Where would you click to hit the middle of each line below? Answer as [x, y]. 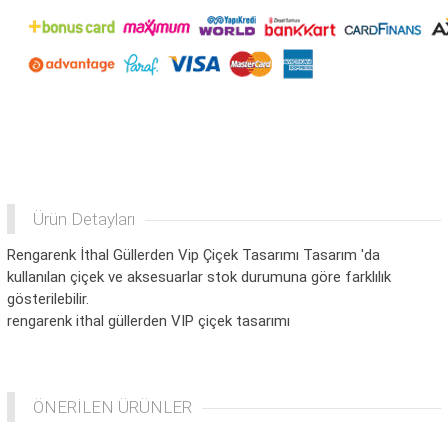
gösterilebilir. [48, 299]
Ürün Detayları [84, 219]
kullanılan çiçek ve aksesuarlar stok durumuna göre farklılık [199, 277]
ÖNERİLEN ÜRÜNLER [112, 407]
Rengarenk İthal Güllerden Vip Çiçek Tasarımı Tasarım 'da [193, 255]
